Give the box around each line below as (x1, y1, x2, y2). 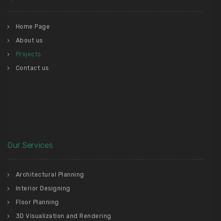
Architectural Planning (15, 171, 84, 179)
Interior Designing (15, 185, 71, 192)
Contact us (15, 65, 49, 72)
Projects (15, 51, 41, 58)
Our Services (7, 141, 53, 150)
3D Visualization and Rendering (15, 213, 111, 220)
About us (15, 37, 43, 44)
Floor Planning (15, 199, 59, 206)
